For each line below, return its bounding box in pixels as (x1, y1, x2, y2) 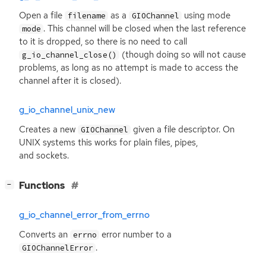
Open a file (19, 9, 65, 22)
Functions (19, 179, 66, 192)
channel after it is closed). (19, 75, 121, 87)
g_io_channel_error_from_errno (19, 208, 150, 221)
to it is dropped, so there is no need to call (19, 36, 187, 48)
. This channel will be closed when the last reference (43, 23, 246, 35)
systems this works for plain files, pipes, (40, 137, 198, 148)
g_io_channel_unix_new (19, 103, 115, 116)
